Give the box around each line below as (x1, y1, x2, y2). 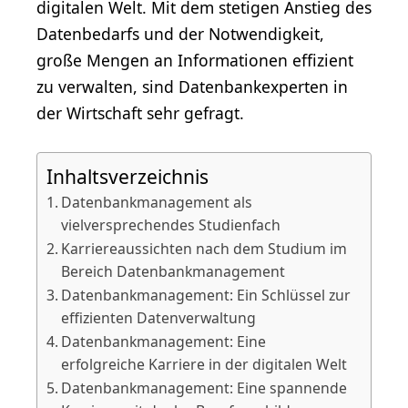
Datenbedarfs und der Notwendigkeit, (36, 22, 324, 45)
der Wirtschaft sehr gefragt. (36, 101, 244, 124)
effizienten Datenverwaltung (61, 307, 257, 328)
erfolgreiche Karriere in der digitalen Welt (61, 353, 348, 374)
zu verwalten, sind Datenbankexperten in (36, 75, 348, 97)
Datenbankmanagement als (61, 191, 253, 212)
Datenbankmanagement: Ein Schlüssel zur (61, 284, 352, 305)
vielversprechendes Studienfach (61, 214, 281, 235)
